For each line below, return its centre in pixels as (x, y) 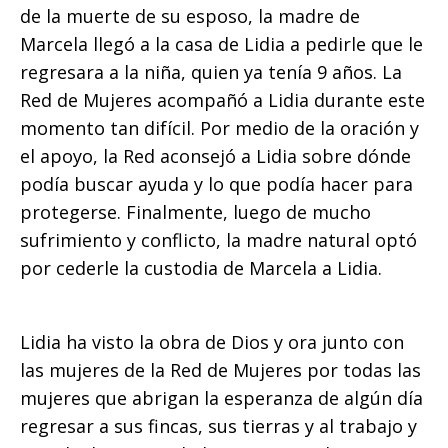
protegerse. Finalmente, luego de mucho (195, 212)
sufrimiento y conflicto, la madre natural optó (218, 240)
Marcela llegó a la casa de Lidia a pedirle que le (221, 44)
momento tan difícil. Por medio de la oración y (219, 128)
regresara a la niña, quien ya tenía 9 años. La (211, 72)
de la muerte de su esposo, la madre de (190, 16)
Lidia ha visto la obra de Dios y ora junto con (212, 342)
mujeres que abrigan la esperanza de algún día (221, 398)
